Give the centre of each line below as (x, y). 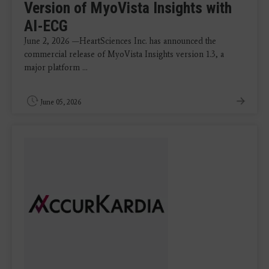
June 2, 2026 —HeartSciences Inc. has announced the (120, 41)
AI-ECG (46, 26)
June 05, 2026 (61, 102)
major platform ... (56, 68)
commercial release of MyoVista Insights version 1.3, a (124, 55)
